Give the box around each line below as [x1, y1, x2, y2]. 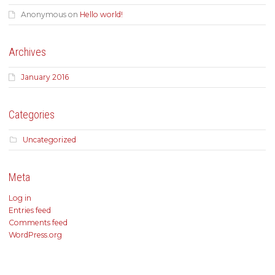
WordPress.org [9, 230, 62, 239]
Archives [9, 45, 46, 58]
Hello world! [80, 9, 123, 19]
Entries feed [9, 205, 51, 215]
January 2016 [21, 72, 69, 82]
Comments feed [9, 217, 68, 227]
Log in [9, 193, 31, 203]
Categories [9, 107, 55, 121]
